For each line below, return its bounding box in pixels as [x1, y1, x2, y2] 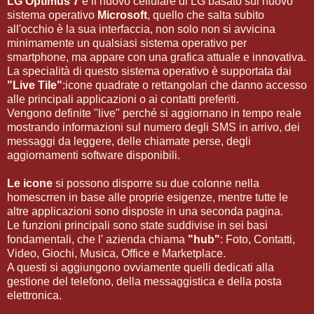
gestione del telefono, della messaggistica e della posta [7, 275, 282, 287]
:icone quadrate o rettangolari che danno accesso [62, 78, 307, 91]
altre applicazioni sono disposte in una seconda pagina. [7, 205, 283, 217]
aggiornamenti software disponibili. [7, 149, 180, 161]
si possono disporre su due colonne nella [53, 177, 259, 189]
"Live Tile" [7, 78, 62, 91]
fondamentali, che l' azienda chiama [7, 233, 188, 245]
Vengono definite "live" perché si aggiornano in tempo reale [7, 107, 301, 119]
